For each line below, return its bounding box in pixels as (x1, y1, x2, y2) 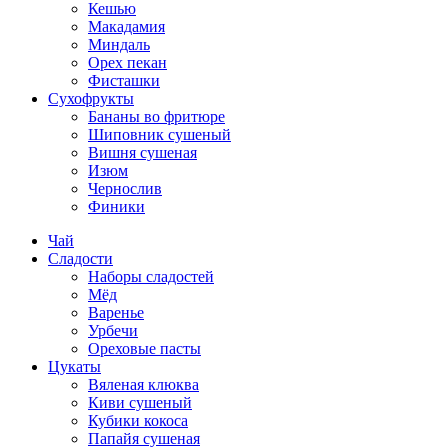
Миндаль (88, 35, 150, 53)
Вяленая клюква (88, 375, 199, 393)
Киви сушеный (88, 393, 192, 411)
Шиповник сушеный (88, 125, 231, 143)
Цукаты (48, 357, 101, 375)
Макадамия (88, 17, 165, 35)
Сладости (48, 249, 113, 267)
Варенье (88, 303, 144, 321)
